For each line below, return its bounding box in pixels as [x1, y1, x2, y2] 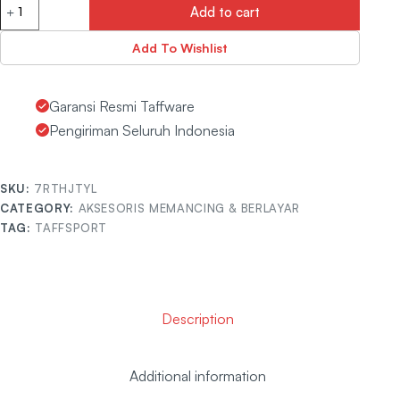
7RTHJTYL [34, 180, 97, 196]
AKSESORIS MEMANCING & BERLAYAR [78, 200, 300, 215]
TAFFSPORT [35, 220, 108, 235]
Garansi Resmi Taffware [49, 96, 195, 115]
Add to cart [189, 4, 260, 21]
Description [162, 309, 235, 328]
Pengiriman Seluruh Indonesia [49, 121, 235, 139]
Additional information [129, 367, 267, 386]
